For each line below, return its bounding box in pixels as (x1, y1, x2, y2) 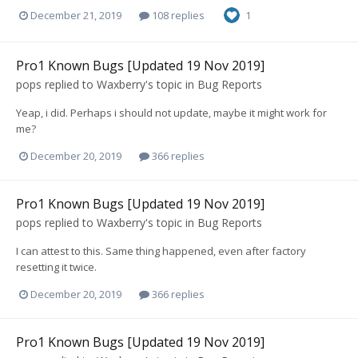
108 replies (149, 7, 205, 22)
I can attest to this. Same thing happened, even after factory (16, 243, 306, 258)
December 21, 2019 (30, 7, 121, 22)
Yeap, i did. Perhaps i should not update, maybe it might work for (16, 105, 327, 120)
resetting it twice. (16, 259, 97, 274)
